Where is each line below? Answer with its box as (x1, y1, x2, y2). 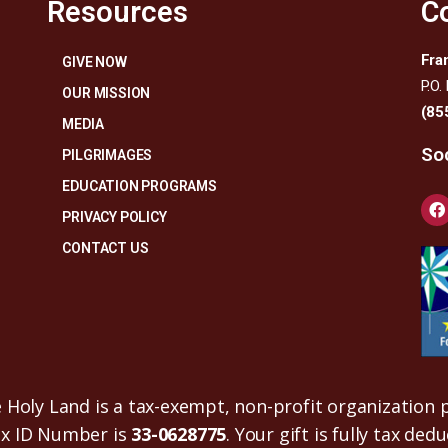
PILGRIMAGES (62, 147, 153, 164)
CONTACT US (62, 240, 149, 257)
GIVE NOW (62, 54, 127, 71)
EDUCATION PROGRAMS (62, 178, 217, 195)
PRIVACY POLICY (62, 209, 167, 226)
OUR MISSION (62, 85, 151, 102)
